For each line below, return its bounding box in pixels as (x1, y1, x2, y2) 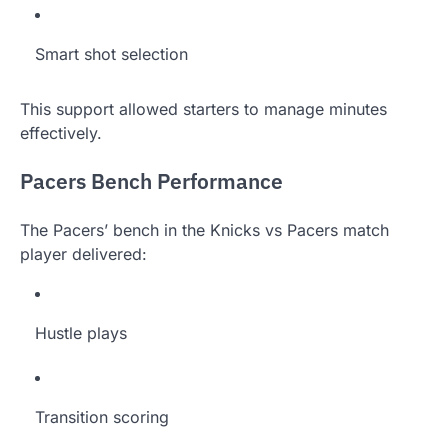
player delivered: (20, 243, 147, 264)
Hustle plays (35, 322, 127, 343)
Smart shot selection (35, 44, 188, 64)
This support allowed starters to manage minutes (20, 99, 387, 119)
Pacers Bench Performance (20, 167, 283, 195)
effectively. (20, 123, 102, 143)
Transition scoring (35, 406, 169, 427)
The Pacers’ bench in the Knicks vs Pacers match (20, 219, 389, 240)
